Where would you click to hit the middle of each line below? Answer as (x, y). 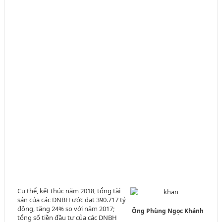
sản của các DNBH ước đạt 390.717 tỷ (71, 200)
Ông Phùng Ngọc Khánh (168, 211)
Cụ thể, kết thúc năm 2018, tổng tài (69, 191)
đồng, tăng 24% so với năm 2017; (66, 209)
